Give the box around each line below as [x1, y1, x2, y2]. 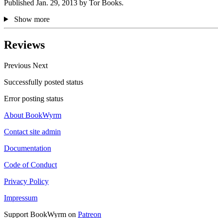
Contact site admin [4, 127, 61, 136]
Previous [4, 61, 33, 70]
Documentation [4, 144, 51, 152]
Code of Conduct [4, 160, 57, 169]
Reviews [4, 38, 45, 51]
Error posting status [4, 94, 63, 103]
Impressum [4, 193, 37, 202]
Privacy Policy [4, 177, 49, 185]
